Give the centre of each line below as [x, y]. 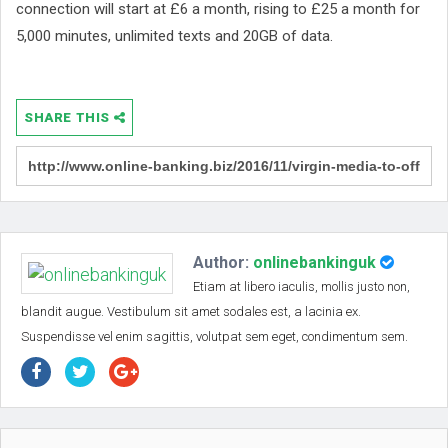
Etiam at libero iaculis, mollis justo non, [301, 287]
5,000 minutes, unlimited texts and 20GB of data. [174, 35]
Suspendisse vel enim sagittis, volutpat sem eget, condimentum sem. [214, 337]
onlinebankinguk [314, 263]
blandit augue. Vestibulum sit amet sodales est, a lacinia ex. [191, 312]
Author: [223, 263]
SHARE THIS [69, 118]
